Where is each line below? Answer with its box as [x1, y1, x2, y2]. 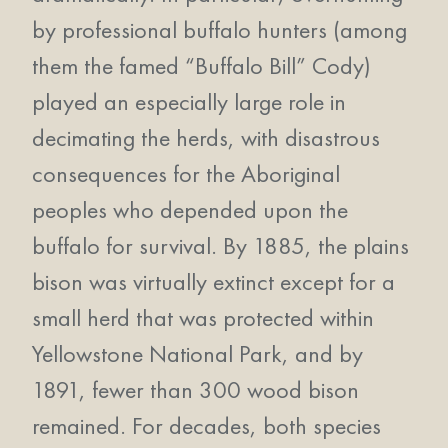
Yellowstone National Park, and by [32, 338, 363, 369]
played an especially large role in [32, 86, 346, 117]
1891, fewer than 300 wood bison [32, 374, 359, 405]
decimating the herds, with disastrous [32, 122, 380, 153]
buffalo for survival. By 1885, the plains [32, 230, 409, 261]
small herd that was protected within [32, 302, 374, 333]
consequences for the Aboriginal [32, 158, 340, 189]
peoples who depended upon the [32, 194, 348, 225]
